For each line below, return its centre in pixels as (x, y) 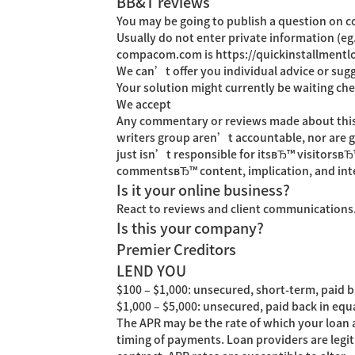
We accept (144, 105)
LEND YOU (151, 271)
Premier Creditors (176, 250)
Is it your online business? (203, 190)
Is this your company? (190, 228)
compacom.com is (166, 55)
